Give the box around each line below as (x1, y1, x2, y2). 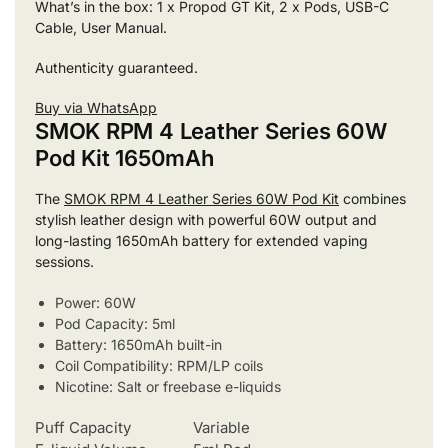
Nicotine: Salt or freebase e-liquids (55, 377, 281, 395)
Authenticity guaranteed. (35, 58, 198, 76)
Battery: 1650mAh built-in (55, 335, 222, 353)
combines (339, 190, 406, 208)
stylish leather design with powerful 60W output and (35, 211, 377, 229)
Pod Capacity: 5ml (55, 314, 175, 332)
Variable (193, 417, 250, 437)
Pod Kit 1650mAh (35, 145, 214, 172)
